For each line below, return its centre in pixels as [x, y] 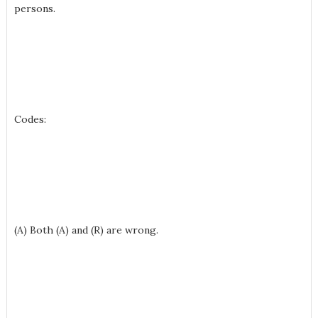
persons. [34, 9]
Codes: [30, 119]
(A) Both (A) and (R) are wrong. [86, 230]
